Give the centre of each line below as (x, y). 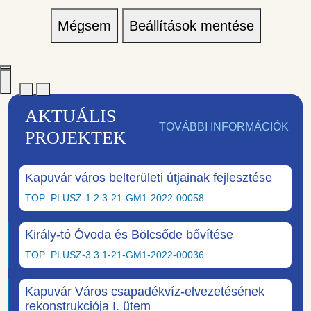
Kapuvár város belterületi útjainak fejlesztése (149, 178)
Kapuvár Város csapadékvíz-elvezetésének (145, 292)
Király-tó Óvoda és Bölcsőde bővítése (129, 235)
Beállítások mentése (191, 26)
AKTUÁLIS (70, 117)
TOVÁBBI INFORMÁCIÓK (224, 127)
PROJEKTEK (76, 138)
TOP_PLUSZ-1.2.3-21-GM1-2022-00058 (115, 198)
